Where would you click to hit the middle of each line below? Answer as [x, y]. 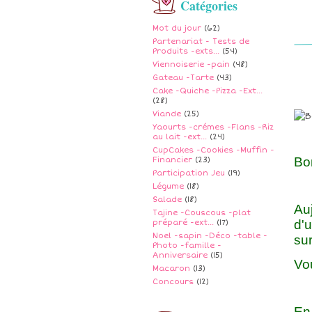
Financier [172, 160]
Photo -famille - [187, 245]
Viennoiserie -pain [191, 64]
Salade [167, 200]
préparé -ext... [183, 223]
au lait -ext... [180, 137]
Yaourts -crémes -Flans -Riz [213, 127]
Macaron [171, 268]
